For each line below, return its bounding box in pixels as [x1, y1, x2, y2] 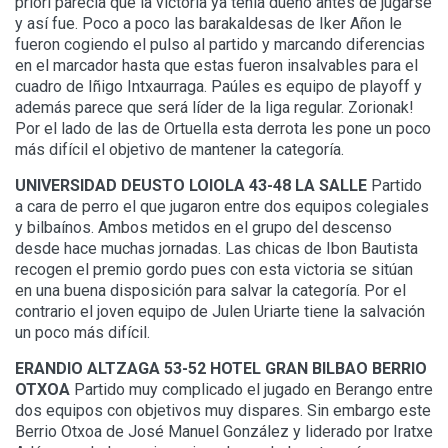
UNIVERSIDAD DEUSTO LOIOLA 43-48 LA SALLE [15, 176, 367, 196]
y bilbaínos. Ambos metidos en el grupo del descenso [15, 218, 392, 238]
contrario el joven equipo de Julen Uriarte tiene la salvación [15, 302, 425, 322]
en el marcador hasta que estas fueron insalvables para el [15, 56, 418, 76]
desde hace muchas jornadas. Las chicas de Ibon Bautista [15, 239, 418, 259]
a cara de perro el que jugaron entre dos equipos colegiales [15, 197, 429, 217]
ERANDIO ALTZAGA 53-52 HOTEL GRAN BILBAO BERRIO [15, 359, 427, 379]
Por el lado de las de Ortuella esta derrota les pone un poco [15, 119, 431, 139]
